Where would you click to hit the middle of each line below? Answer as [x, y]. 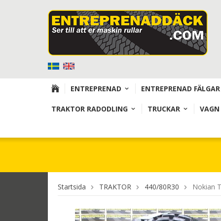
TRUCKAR [164, 109]
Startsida [72, 187]
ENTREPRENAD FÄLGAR [181, 89]
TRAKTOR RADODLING [90, 109]
